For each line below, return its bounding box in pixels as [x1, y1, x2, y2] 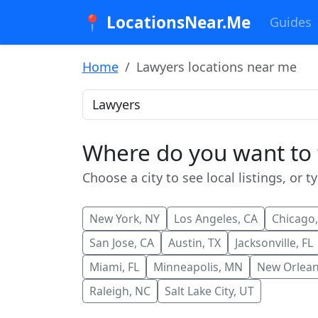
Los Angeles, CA [173, 210, 258, 226]
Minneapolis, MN [153, 258, 243, 275]
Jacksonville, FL [234, 234, 313, 251]
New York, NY [89, 210, 160, 226]
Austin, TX [168, 234, 221, 251]
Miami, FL [89, 258, 139, 275]
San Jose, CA [89, 234, 154, 251]
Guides [269, 13, 312, 31]
